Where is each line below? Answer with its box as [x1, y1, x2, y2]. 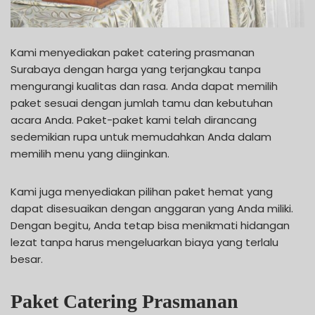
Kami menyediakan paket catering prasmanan [11, 44, 255, 60]
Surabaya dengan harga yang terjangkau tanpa [11, 61, 261, 77]
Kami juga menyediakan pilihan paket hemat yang [11, 184, 273, 199]
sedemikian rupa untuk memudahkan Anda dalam [11, 129, 271, 144]
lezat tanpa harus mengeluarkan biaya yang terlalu [11, 234, 278, 250]
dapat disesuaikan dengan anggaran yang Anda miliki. [11, 200, 293, 216]
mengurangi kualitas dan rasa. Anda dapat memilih [11, 78, 278, 94]
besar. [11, 251, 43, 266]
